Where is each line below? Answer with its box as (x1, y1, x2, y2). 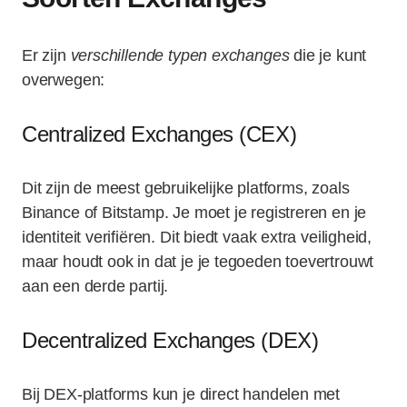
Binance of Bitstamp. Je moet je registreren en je (22, 203, 367, 222)
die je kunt (289, 46, 367, 65)
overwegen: (22, 71, 105, 89)
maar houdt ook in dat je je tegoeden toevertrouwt (22, 253, 374, 271)
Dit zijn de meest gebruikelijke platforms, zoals (22, 179, 350, 197)
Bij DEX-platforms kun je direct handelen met (22, 385, 341, 403)
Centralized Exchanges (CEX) (22, 122, 297, 146)
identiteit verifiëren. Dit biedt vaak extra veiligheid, (22, 228, 372, 246)
